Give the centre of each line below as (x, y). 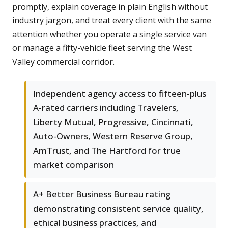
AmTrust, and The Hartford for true (107, 151)
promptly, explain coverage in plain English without (110, 7)
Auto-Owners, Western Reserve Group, (113, 136)
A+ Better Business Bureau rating (102, 194)
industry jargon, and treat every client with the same (112, 21)
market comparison (74, 165)
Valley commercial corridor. (63, 62)
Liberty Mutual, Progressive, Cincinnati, (113, 122)
